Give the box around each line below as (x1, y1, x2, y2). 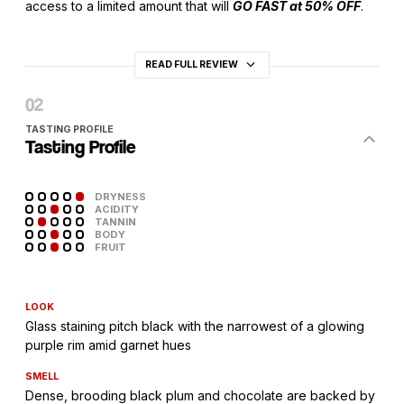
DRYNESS (94, 189, 146, 203)
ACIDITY (94, 202, 139, 216)
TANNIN (94, 215, 136, 228)
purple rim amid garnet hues (25, 337, 191, 353)
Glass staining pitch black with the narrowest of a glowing (25, 318, 364, 334)
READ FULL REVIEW (144, 59, 240, 70)
